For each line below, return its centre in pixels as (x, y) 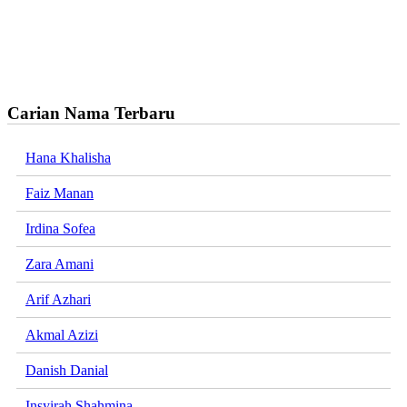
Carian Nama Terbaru (91, 113)
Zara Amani (60, 264)
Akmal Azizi (62, 335)
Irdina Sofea (60, 229)
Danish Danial (67, 371)
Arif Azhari (58, 300)
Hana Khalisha (68, 158)
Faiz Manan (60, 194)
